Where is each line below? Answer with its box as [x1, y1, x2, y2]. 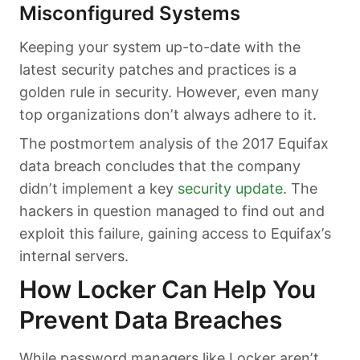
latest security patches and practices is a [19, 61, 297, 79]
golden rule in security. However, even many [19, 84, 319, 101]
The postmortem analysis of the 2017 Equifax [19, 135, 329, 153]
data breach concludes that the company [19, 157, 301, 175]
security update [178, 180, 283, 198]
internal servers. [19, 247, 129, 265]
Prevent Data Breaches [19, 305, 282, 335]
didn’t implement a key [19, 180, 178, 198]
